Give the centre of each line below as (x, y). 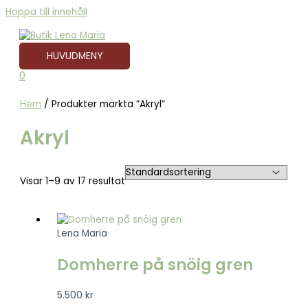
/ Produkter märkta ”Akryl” (103, 104)
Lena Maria (82, 234)
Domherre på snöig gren (155, 265)
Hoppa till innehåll (46, 12)
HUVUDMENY (75, 56)
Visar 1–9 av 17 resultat (73, 181)
